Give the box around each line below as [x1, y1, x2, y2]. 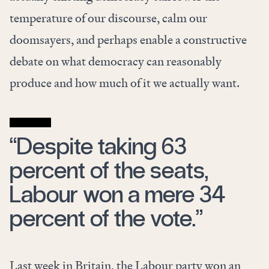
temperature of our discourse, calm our [10, 10, 207, 26]
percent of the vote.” [10, 204, 203, 234]
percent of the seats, [10, 156, 208, 186]
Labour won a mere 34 [10, 180, 225, 210]
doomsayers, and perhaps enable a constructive [10, 32, 247, 48]
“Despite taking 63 [10, 131, 187, 162]
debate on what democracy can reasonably [10, 53, 222, 70]
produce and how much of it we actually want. [10, 75, 240, 91]
